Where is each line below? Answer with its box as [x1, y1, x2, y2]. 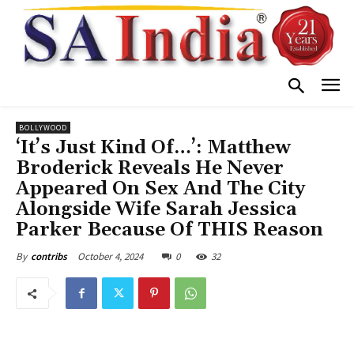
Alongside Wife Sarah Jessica [16, 198, 297, 222]
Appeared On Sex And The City [16, 177, 305, 201]
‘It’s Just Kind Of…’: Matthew [16, 136, 291, 160]
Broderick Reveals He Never [16, 156, 284, 181]
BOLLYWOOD [19, 122, 67, 134]
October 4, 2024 [77, 250, 143, 264]
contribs [31, 250, 67, 264]
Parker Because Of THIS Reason [16, 218, 323, 243]
